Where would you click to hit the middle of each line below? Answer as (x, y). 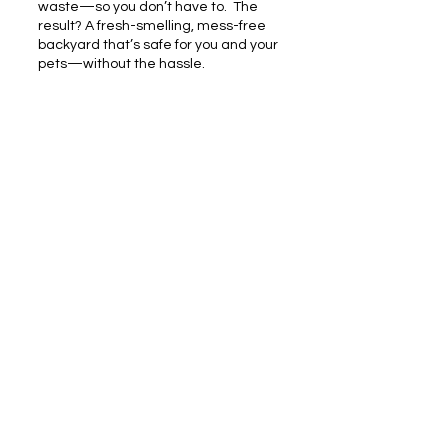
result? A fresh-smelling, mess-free (152, 26)
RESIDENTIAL (157, 178)
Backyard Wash (157, 404)
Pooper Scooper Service (159, 220)
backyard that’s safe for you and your (158, 45)
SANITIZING (159, 357)
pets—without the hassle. (121, 64)
